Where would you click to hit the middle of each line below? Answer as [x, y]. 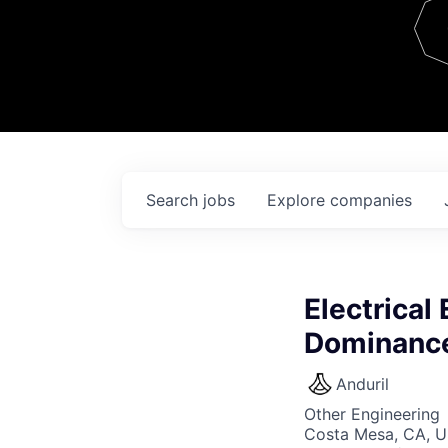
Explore [298, 200]
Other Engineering [372, 414]
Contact [382, 48]
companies [371, 200]
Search [174, 200]
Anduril [362, 384]
